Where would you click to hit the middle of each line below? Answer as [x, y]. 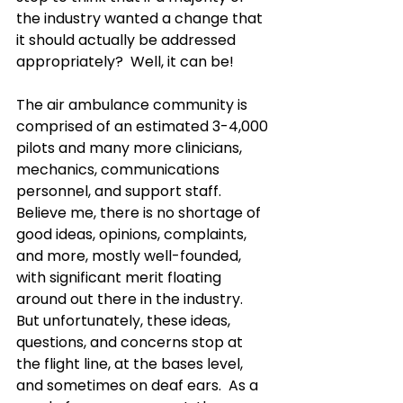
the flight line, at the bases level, [131, 364]
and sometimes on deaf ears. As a [139, 385]
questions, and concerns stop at [131, 342]
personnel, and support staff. [122, 191]
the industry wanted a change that [141, 18]
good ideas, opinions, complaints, [133, 234]
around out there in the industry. [133, 299]
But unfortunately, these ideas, [125, 321]
